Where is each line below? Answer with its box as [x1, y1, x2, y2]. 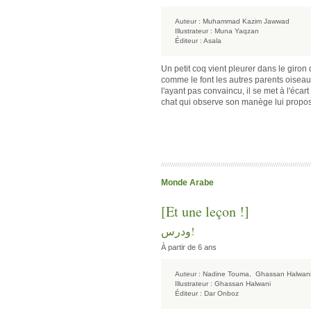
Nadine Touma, [203, 270, 253, 278]
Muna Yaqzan [215, 27, 259, 35]
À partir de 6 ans [161, 243, 217, 251]
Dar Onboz [204, 289, 239, 297]
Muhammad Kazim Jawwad [203, 17, 289, 25]
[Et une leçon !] [161, 202, 249, 221]
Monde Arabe [161, 178, 214, 187]
